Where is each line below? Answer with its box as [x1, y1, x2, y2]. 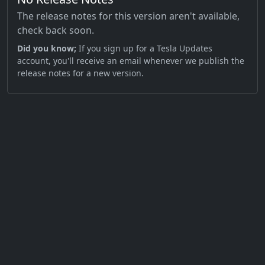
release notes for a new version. [17, 67, 144, 79]
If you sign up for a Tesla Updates [76, 43, 212, 54]
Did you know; [17, 43, 76, 54]
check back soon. [17, 24, 94, 37]
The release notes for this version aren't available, [17, 9, 240, 23]
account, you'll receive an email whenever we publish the [17, 55, 244, 67]
